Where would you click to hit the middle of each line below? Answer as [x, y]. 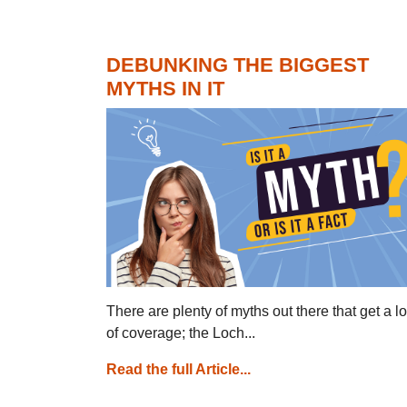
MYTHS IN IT [165, 88]
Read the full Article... [179, 369]
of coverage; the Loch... [181, 333]
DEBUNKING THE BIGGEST [238, 65]
